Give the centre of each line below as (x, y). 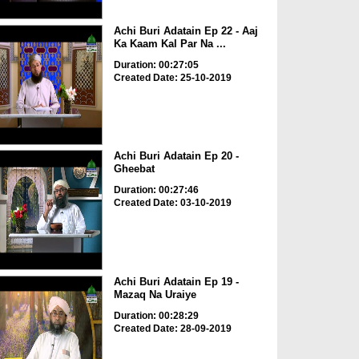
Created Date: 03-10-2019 (172, 203)
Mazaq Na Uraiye (155, 294)
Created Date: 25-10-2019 (172, 77)
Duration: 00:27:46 (156, 190)
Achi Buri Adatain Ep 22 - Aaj (186, 30)
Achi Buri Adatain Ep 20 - (176, 156)
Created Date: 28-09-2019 (172, 328)
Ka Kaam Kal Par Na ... (169, 43)
